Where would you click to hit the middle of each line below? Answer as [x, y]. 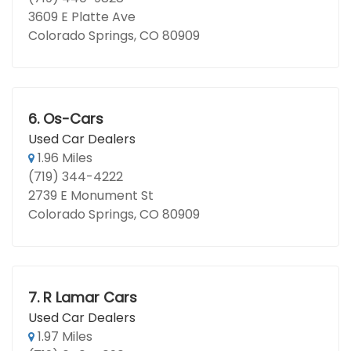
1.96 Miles [63, 158]
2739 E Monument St [91, 195]
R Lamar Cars [90, 297]
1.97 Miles [63, 337]
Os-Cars [73, 119]
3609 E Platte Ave [82, 17]
